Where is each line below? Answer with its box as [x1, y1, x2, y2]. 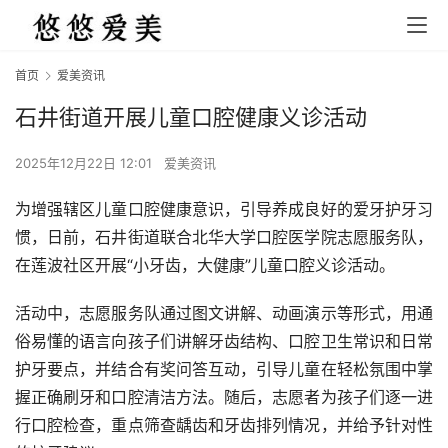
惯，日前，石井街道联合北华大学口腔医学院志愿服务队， [15, 227, 433, 248]
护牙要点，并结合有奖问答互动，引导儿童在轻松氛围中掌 [15, 359, 433, 380]
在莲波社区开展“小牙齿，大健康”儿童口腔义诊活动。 [15, 255, 395, 276]
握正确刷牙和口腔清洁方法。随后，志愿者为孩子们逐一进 [15, 387, 433, 408]
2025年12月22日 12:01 [15, 155, 156, 172]
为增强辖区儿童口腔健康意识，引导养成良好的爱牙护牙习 [15, 199, 433, 220]
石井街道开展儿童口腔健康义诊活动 [15, 104, 367, 131]
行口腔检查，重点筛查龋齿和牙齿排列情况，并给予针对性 [15, 415, 433, 436]
